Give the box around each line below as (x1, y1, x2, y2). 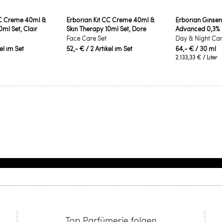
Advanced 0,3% (175, 24, 220, 33)
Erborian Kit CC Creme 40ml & (66, 15, 155, 24)
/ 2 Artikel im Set (86, 44, 133, 53)
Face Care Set (66, 34, 107, 43)
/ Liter (201, 54, 217, 61)
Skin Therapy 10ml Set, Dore (66, 24, 147, 33)
